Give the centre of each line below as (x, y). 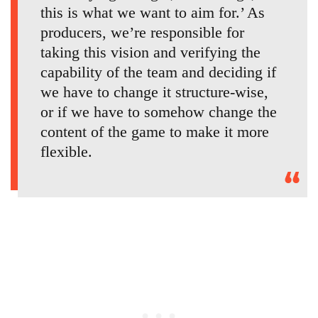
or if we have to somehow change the (159, 112)
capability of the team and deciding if (158, 72)
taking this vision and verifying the (150, 53)
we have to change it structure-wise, (154, 92)
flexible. (66, 152)
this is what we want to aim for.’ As (153, 13)
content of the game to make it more (155, 132)
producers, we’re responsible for (142, 33)
